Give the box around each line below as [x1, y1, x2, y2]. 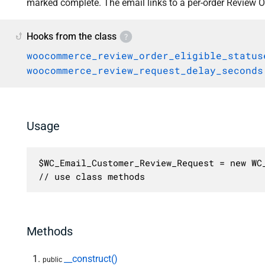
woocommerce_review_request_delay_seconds [27, 63, 263, 76]
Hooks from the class [27, 30, 117, 42]
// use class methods [38, 170, 145, 182]
